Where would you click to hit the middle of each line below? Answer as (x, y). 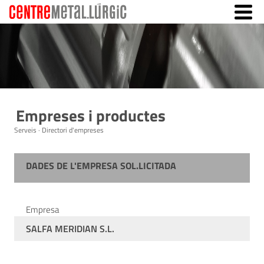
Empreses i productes (91, 115)
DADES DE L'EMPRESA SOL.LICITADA (101, 166)
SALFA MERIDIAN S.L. (70, 229)
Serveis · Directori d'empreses (59, 130)
